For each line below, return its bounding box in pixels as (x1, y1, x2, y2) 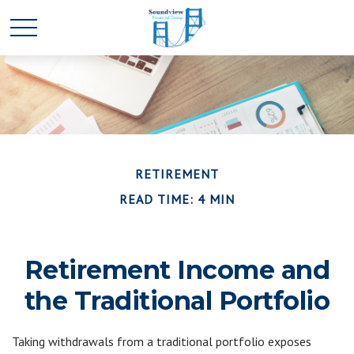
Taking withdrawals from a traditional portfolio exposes (12, 333, 311, 349)
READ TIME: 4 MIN (119, 191, 235, 207)
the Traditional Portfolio (24, 285, 330, 316)
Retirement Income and (24, 254, 330, 285)
